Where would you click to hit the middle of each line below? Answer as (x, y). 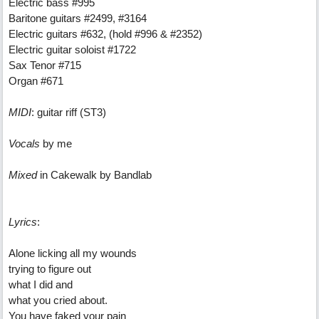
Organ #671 (36, 81)
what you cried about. (58, 300)
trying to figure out (50, 269)
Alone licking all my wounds (73, 253)
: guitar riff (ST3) (69, 112)
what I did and (41, 284)
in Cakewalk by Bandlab (96, 175)
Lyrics (23, 222)
